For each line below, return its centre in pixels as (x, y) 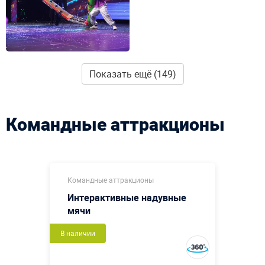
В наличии (78, 233)
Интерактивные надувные (127, 197)
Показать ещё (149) (132, 74)
